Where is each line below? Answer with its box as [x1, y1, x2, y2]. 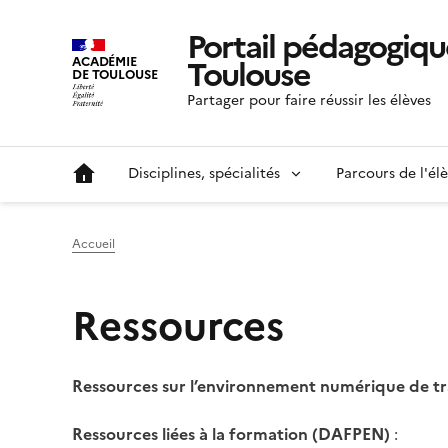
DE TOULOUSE [72, 64, 158, 84]
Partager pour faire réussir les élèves [187, 90, 432, 112]
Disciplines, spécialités [128, 163, 280, 185]
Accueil [72, 235, 115, 254]
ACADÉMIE [72, 51, 137, 71]
